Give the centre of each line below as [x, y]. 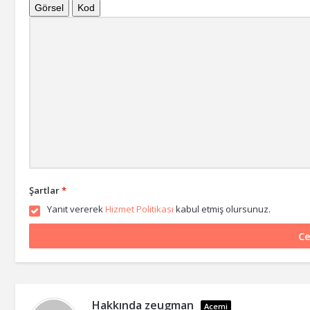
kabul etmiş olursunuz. [222, 209]
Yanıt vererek [76, 209]
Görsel [49, 8]
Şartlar [44, 190]
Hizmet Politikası [139, 209]
